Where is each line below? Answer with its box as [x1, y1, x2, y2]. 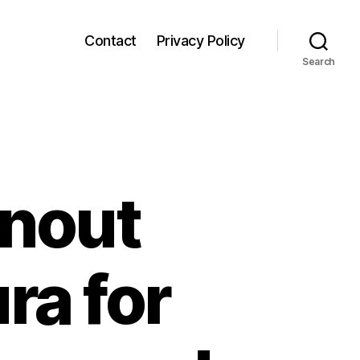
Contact [84, 31, 137, 49]
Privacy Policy [156, 31, 245, 49]
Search [301, 55, 336, 67]
